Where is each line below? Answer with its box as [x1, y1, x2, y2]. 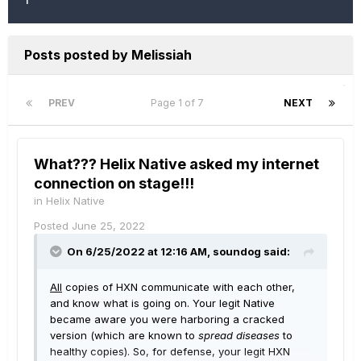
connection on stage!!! [34, 175, 194, 192]
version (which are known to [50, 329, 198, 342]
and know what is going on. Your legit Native [50, 297, 275, 309]
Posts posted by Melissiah [24, 47, 192, 63]
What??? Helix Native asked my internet [34, 156, 319, 172]
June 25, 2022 [72, 219, 145, 232]
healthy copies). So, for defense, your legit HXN [50, 345, 290, 358]
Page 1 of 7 [150, 97, 209, 109]
